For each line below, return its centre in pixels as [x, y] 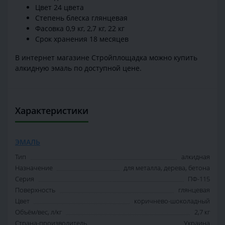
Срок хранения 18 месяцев [82, 39]
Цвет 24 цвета [60, 8]
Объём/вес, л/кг [38, 212]
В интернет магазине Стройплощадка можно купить [106, 58]
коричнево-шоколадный [172, 201]
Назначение [34, 168]
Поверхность [35, 190]
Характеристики [52, 111]
